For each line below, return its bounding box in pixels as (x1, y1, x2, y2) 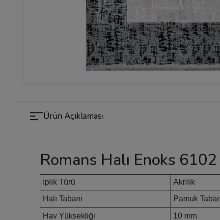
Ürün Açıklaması (43, 110, 104, 122)
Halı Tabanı (41, 194, 83, 203)
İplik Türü (41, 177, 76, 186)
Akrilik (173, 177, 195, 186)
